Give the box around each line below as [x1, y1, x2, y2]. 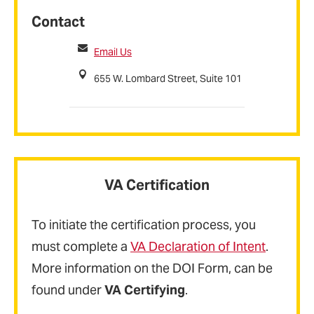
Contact [32, 13, 85, 31]
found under [32, 282, 104, 299]
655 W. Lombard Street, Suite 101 [94, 72, 242, 86]
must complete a [32, 238, 130, 255]
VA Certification [104, 175, 210, 194]
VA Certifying [104, 282, 185, 299]
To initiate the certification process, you [32, 217, 256, 233]
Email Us [94, 46, 132, 59]
